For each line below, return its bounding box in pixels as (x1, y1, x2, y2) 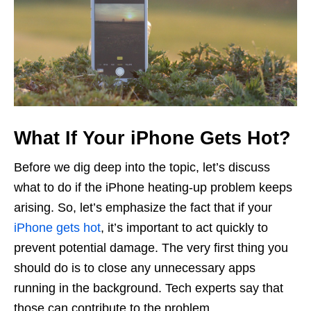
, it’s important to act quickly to (101, 220, 268, 235)
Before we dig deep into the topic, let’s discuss (14, 160, 270, 174)
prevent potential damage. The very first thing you (14, 240, 288, 255)
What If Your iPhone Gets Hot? (14, 127, 291, 149)
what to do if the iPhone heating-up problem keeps (14, 180, 292, 194)
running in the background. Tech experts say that (14, 280, 283, 295)
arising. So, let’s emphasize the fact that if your (14, 200, 272, 215)
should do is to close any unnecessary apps (14, 260, 255, 275)
